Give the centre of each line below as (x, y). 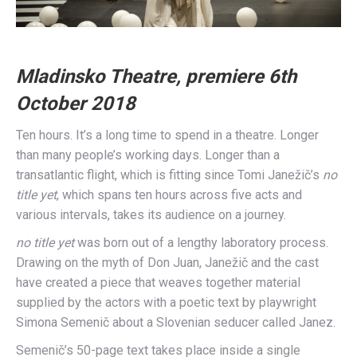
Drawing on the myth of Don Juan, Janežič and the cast (167, 263)
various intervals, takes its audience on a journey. (151, 215)
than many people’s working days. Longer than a (148, 155)
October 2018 (76, 104)
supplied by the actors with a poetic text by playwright (166, 302)
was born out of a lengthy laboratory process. (201, 243)
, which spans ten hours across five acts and (179, 195)
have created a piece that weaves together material (158, 282)
